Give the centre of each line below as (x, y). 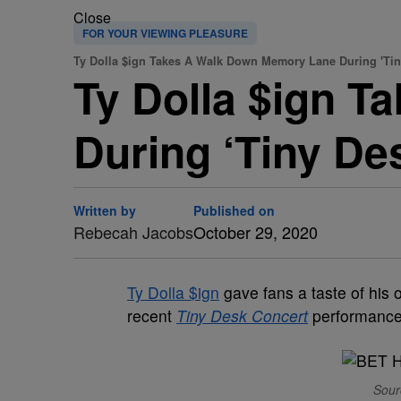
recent (152, 316)
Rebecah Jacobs (133, 232)
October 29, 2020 (256, 232)
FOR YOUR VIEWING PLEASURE (165, 33)
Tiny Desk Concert (242, 316)
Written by (105, 210)
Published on (234, 210)
